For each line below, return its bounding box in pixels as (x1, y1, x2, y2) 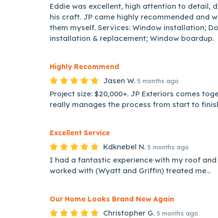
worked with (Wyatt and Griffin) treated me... (50, 166, 211, 175)
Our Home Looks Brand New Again (50, 195, 174, 203)
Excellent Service (50, 128, 110, 137)
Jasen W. (103, 76, 135, 85)
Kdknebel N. (103, 142, 145, 151)
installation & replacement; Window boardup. (50, 34, 214, 43)
